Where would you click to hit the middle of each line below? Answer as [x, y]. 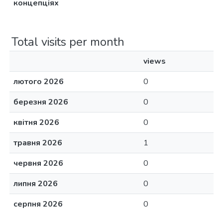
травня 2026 [38, 143]
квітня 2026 [36, 122]
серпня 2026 [38, 204]
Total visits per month [68, 42]
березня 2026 [41, 102]
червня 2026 [38, 163]
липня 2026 [36, 184]
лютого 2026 [39, 82]
